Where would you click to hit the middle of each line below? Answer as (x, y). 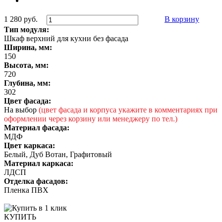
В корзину (182, 19)
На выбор (21, 110)
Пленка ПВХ (26, 190)
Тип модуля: (27, 30)
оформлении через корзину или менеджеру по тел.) (91, 119)
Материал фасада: (37, 128)
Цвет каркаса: (29, 146)
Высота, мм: (26, 65)
